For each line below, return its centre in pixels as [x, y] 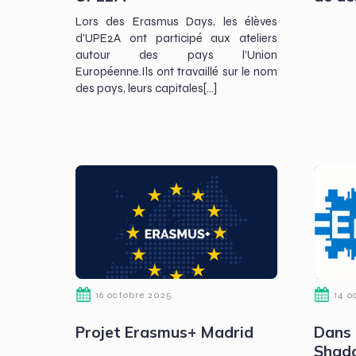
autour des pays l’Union [176, 54]
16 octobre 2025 [134, 294]
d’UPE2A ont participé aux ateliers [176, 38]
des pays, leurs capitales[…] [146, 88]
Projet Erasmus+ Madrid [164, 332]
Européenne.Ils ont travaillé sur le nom [176, 71]
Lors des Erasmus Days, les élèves [176, 21]
